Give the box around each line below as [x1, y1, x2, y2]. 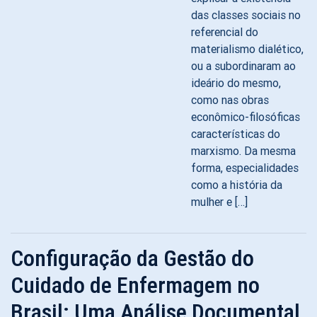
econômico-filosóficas [191, 110, 300, 124]
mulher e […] [191, 195, 248, 209]
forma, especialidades [191, 161, 299, 175]
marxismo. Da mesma [191, 144, 296, 158]
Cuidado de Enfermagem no [11, 272, 260, 299]
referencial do [191, 25, 258, 39]
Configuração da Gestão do [11, 245, 254, 272]
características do [191, 127, 280, 141]
